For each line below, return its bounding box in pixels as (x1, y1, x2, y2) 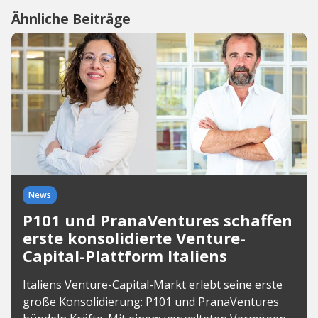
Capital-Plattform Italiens (23, 245, 227, 266)
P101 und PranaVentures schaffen (23, 209, 292, 231)
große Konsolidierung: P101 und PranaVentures (23, 294, 279, 309)
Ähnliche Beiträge (11, 9, 131, 28)
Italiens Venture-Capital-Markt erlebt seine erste (23, 277, 283, 292)
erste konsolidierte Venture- (23, 227, 246, 248)
